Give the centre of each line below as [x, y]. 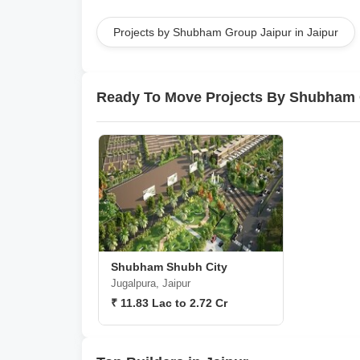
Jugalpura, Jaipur [151, 283]
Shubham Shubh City [169, 267]
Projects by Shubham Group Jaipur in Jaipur [226, 32]
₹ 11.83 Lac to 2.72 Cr [169, 303]
